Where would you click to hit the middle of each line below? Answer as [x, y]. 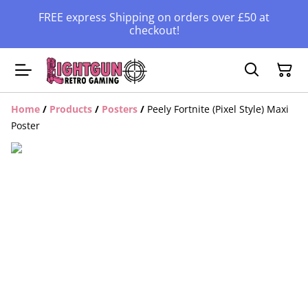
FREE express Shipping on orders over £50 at [154, 17]
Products [71, 109]
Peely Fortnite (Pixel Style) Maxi [218, 109]
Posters [120, 109]
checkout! [154, 30]
